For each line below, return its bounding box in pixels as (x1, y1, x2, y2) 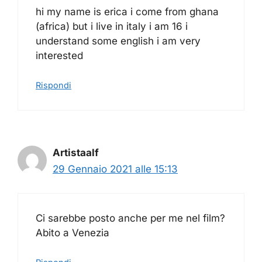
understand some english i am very (36, 35, 201, 47)
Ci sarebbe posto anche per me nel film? (36, 212, 225, 224)
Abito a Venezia (36, 226, 109, 239)
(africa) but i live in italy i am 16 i (36, 20, 188, 32)
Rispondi (36, 80, 71, 91)
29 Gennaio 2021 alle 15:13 (53, 163, 178, 175)
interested (36, 49, 83, 61)
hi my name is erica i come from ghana (36, 5, 219, 18)
